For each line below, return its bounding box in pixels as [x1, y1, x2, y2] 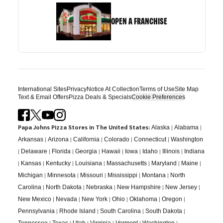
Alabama [174, 123, 199, 131]
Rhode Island [59, 207, 96, 215]
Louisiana [75, 159, 102, 167]
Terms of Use [139, 85, 175, 93]
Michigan [17, 171, 43, 179]
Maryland [151, 159, 177, 167]
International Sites [17, 85, 67, 93]
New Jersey [165, 183, 197, 191]
